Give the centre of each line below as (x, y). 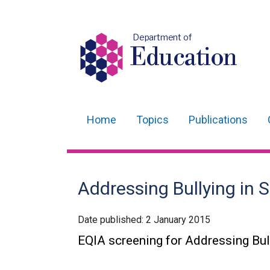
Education (184, 58)
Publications (218, 120)
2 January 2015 (178, 220)
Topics (152, 120)
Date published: (112, 220)
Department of (162, 37)
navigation (112, 156)
